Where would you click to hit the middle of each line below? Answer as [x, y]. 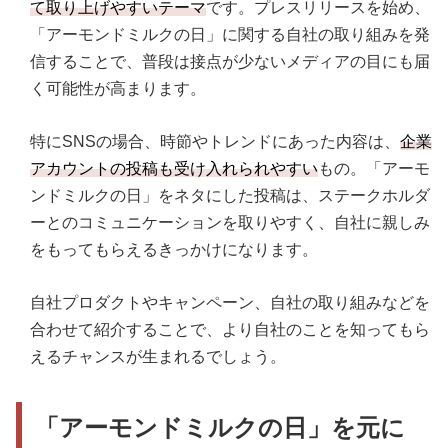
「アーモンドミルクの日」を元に [220, 427]
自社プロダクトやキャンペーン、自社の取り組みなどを [230, 302]
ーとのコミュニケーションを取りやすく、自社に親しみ [230, 222]
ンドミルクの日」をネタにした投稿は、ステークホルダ [230, 195]
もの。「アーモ [374, 168]
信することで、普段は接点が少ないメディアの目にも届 [230, 61]
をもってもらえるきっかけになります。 [174, 249]
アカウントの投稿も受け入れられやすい [174, 168]
